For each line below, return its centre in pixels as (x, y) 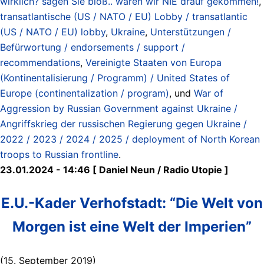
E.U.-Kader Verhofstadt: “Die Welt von (132, 203)
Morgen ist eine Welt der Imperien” (132, 226)
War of (209, 93)
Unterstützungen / (191, 32)
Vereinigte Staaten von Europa (154, 62)
